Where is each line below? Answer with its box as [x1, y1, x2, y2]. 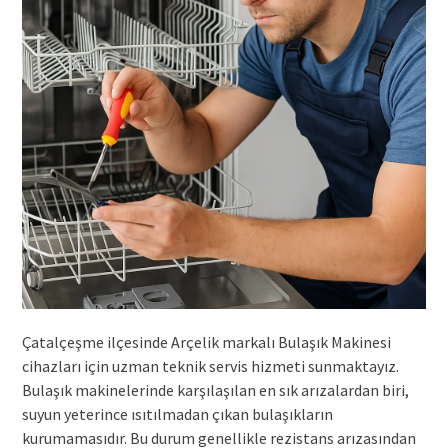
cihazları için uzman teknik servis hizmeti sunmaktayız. [21, 355, 399, 376]
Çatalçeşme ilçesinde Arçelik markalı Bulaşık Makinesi [21, 331, 391, 352]
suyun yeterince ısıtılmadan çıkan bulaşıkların [21, 403, 333, 424]
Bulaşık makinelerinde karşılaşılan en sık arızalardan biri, [21, 379, 409, 400]
